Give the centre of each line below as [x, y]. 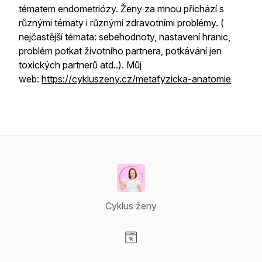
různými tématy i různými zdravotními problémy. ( [121, 23]
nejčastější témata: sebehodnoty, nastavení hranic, [125, 37]
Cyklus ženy [131, 206]
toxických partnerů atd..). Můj [80, 65]
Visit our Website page [177, 250]
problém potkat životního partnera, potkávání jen [120, 51]
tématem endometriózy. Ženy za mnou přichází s [121, 9]
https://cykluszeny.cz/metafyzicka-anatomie [136, 79]
